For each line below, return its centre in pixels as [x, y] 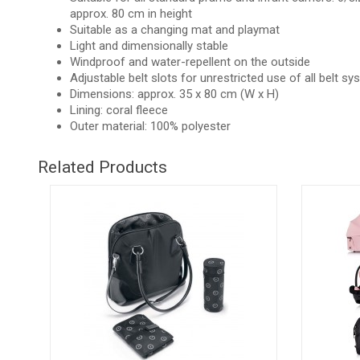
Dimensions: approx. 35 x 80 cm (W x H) [174, 94]
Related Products [102, 167]
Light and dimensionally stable [149, 45]
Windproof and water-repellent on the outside [190, 61]
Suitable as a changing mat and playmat [175, 29]
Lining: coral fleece [119, 110]
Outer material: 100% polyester [150, 126]
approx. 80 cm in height [131, 13]
